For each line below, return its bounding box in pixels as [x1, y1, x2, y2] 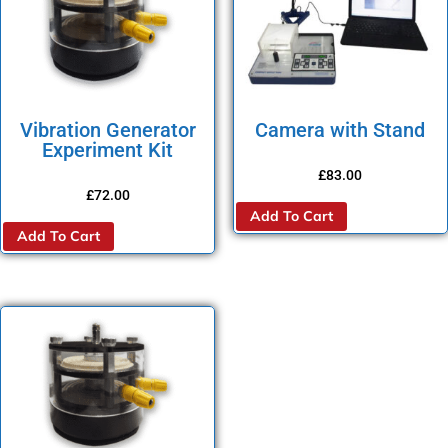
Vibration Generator [19, 118, 196, 143]
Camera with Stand [255, 118, 426, 143]
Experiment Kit [42, 138, 174, 163]
